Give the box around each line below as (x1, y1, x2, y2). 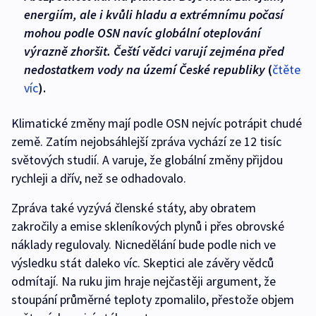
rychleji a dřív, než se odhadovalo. (11, 170, 189, 187)
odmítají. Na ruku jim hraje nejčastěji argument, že (11, 273, 276, 290)
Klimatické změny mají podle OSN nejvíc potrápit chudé (11, 115, 302, 132)
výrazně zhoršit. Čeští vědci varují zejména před (24, 43, 284, 60)
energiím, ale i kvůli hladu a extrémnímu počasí (24, 6, 284, 23)
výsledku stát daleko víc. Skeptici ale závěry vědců (11, 255, 274, 272)
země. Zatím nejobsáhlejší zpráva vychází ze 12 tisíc (11, 133, 281, 150)
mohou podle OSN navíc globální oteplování (24, 25, 261, 42)
